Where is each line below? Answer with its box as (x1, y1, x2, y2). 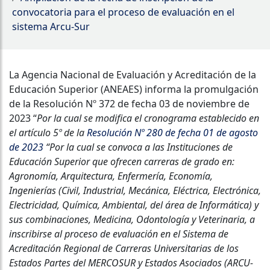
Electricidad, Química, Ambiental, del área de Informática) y (9, 198, 259, 212)
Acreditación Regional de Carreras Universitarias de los (9, 241, 239, 255)
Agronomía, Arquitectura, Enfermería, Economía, (9, 169, 213, 183)
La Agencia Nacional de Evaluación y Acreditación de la (9, 67, 256, 81)
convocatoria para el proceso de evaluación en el (12, 5, 234, 19)
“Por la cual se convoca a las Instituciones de (43, 140, 233, 154)
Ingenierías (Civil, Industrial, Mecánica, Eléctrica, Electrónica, (9, 183, 261, 197)
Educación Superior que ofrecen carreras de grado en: (9, 154, 234, 168)
